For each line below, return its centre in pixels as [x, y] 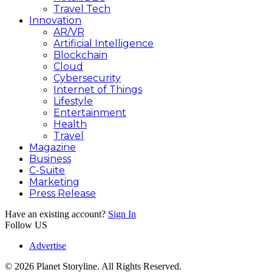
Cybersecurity [87, 78]
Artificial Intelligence [104, 43]
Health [70, 124]
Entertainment [90, 113]
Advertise [48, 246]
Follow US [26, 225]
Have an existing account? [55, 214]
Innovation [55, 20]
